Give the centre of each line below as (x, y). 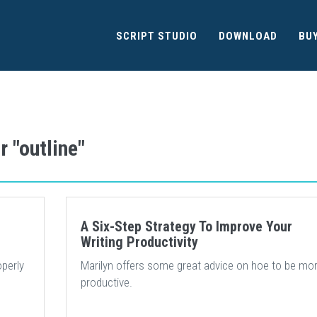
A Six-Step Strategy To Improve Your (186, 226)
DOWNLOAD (248, 36)
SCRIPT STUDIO (157, 36)
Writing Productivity (139, 242)
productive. (106, 282)
